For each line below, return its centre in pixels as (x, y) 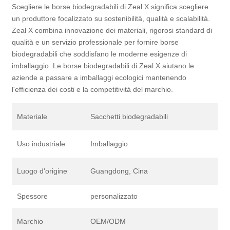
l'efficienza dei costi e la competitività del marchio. (93, 90)
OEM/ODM (108, 222)
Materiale (32, 117)
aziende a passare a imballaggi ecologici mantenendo (99, 78)
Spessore (33, 196)
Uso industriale (41, 144)
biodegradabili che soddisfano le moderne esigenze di (100, 54)
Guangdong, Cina (119, 171)
